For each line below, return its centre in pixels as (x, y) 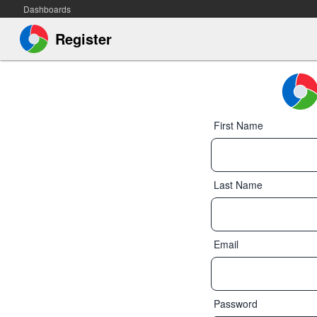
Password (236, 304)
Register (84, 39)
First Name (238, 125)
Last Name (238, 185)
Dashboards (47, 9)
